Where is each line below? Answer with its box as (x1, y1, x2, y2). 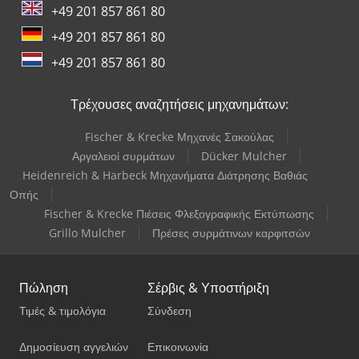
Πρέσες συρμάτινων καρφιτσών (152, 225, 310, 241)
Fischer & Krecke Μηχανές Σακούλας (84, 129, 274, 145)
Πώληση (19, 279, 68, 297)
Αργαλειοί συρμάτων (71, 148, 175, 164)
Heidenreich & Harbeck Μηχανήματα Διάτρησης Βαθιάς (22, 167, 308, 184)
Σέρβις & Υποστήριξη (147, 279, 269, 297)
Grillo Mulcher (49, 225, 126, 241)
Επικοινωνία (147, 339, 208, 355)
